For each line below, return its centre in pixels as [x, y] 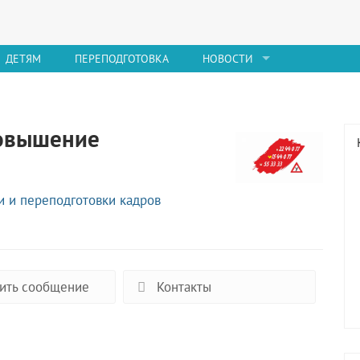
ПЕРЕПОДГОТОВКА [122, 58]
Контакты [182, 286]
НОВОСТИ [228, 58]
